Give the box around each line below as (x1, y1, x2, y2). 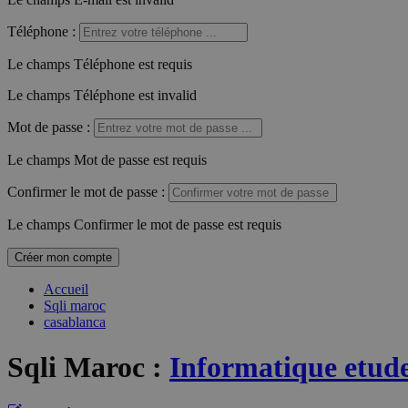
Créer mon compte (15, 250, 112, 265)
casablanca (44, 314, 106, 331)
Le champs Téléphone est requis (7, 56, 192, 73)
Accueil (44, 281, 88, 298)
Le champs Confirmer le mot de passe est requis (7, 217, 281, 233)
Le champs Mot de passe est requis (7, 152, 207, 168)
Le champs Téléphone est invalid (7, 87, 197, 104)
